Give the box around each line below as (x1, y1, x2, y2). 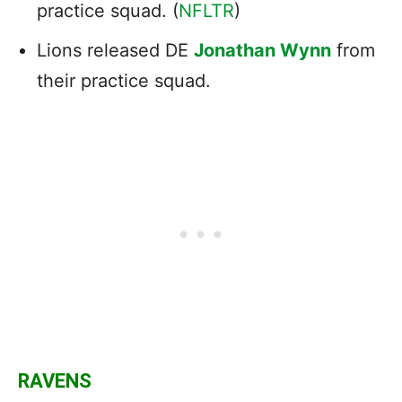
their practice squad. (37, 69, 211, 92)
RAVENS (18, 369, 92, 392)
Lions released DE (37, 39, 194, 61)
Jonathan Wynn (194, 39, 331, 61)
